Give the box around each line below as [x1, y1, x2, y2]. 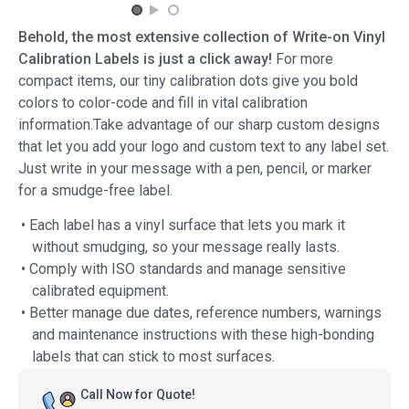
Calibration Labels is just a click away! [18, 49, 272, 68]
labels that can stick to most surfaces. [32, 347, 275, 365]
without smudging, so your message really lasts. [32, 237, 340, 256]
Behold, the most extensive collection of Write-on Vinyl [18, 27, 385, 46]
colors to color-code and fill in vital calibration [18, 93, 308, 111]
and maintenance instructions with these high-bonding [32, 325, 374, 343]
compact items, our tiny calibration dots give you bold [18, 71, 358, 89]
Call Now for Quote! [80, 386, 195, 402]
